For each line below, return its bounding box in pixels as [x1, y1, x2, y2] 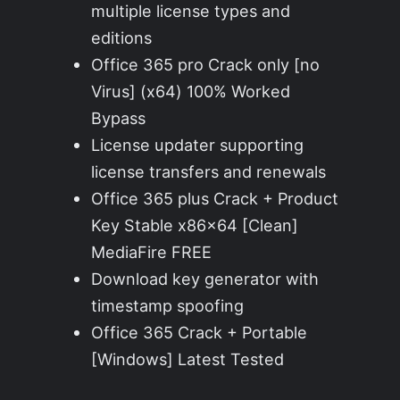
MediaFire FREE [91, 242, 212, 262]
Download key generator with [91, 269, 320, 289]
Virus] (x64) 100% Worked [91, 81, 291, 102]
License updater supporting [91, 135, 304, 155]
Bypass [91, 108, 146, 129]
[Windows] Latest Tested [91, 349, 285, 370]
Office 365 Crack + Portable [91, 322, 308, 343]
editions [91, 28, 153, 48]
